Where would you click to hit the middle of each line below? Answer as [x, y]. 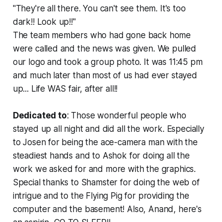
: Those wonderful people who [126, 115]
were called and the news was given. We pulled [105, 48]
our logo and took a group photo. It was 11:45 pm [108, 62]
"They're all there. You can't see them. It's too [99, 8]
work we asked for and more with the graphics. [104, 169]
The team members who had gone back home [102, 35]
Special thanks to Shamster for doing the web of [106, 182]
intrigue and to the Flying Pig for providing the [101, 195]
